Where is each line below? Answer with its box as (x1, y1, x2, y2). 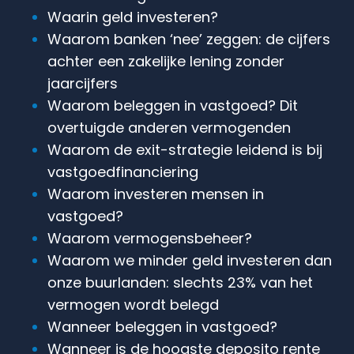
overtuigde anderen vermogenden (47, 117, 291, 137)
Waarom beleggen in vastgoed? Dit (47, 95, 298, 115)
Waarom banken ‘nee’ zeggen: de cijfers (47, 28, 330, 49)
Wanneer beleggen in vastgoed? (47, 316, 277, 337)
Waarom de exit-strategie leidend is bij (47, 139, 322, 160)
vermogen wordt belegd (47, 294, 219, 314)
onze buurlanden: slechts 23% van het (47, 272, 313, 292)
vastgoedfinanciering (47, 161, 198, 182)
